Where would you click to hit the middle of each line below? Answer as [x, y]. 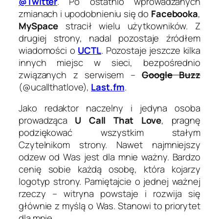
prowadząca [47, 120]
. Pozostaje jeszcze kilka [151, 50]
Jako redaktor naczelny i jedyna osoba [109, 108]
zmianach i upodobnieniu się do [85, 13]
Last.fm [108, 87]
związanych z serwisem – [80, 75]
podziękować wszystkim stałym [109, 133]
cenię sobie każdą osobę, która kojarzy [109, 169]
